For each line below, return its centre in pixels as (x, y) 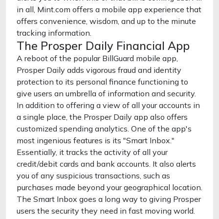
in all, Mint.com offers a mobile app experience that (109, 9)
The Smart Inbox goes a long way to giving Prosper (109, 199)
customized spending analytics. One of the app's (104, 129)
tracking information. (54, 33)
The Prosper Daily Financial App (103, 45)
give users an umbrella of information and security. (106, 93)
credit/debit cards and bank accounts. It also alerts (106, 164)
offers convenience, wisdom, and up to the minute (106, 21)
